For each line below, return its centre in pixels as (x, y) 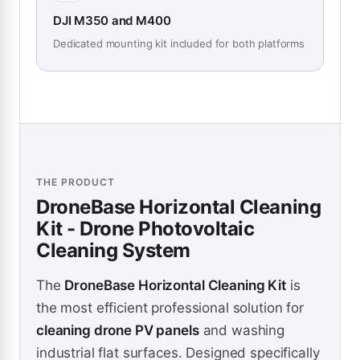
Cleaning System (113, 251)
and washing (241, 331)
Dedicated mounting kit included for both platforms (179, 44)
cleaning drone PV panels (118, 331)
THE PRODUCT (76, 182)
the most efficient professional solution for (170, 308)
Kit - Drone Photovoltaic (145, 229)
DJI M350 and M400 (112, 21)
